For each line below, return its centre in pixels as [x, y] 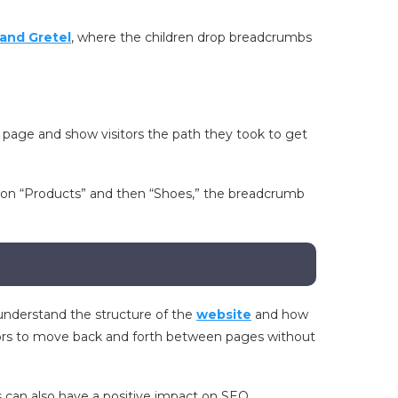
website [224, 315]
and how [280, 315]
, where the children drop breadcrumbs [192, 38]
